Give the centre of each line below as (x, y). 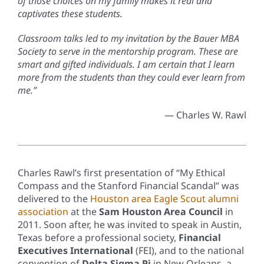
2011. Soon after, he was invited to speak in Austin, (129, 224)
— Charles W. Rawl (206, 115)
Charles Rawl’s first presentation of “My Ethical (121, 172)
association (43, 211)
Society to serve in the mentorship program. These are (128, 51)
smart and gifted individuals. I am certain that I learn (126, 64)
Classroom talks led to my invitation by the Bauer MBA (128, 38)
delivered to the (54, 198)
